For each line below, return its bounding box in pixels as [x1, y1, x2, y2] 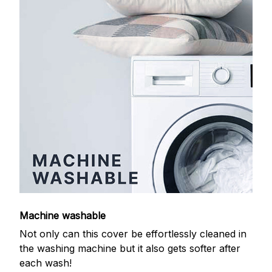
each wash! [19, 256, 72, 269]
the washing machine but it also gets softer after [19, 242, 240, 254]
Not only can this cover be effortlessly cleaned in [19, 227, 246, 240]
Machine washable [19, 209, 109, 222]
